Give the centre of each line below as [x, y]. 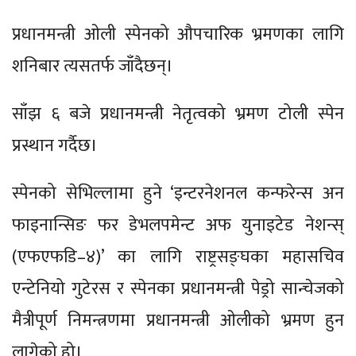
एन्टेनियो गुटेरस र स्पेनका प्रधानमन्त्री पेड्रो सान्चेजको [178, 289]
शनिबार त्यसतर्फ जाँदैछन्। [93, 67]
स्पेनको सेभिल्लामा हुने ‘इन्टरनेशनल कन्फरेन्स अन [178, 194]
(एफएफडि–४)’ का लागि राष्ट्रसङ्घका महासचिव [178, 257]
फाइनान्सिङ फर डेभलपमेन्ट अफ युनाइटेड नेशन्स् [178, 226]
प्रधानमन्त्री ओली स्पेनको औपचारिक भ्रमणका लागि [178, 35]
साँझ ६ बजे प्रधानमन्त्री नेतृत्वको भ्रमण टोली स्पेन [178, 114]
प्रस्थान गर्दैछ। [55, 146]
